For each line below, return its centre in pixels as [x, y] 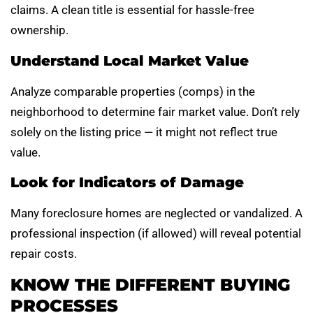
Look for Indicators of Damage [127, 183]
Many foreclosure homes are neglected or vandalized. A [156, 213]
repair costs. [44, 254]
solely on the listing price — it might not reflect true [144, 132]
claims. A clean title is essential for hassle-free [132, 10]
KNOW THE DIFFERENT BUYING [150, 284]
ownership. [39, 30]
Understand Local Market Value [130, 60]
